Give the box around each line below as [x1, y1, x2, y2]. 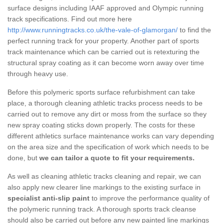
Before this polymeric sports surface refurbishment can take [7, 88, 195, 96]
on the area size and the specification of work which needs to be [7, 142, 209, 151]
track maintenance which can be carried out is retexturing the [7, 47, 200, 56]
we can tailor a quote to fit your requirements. [39, 153, 195, 162]
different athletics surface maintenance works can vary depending [7, 131, 214, 140]
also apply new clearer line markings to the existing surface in [7, 183, 201, 191]
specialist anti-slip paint [7, 194, 90, 202]
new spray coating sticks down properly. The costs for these [7, 120, 195, 129]
